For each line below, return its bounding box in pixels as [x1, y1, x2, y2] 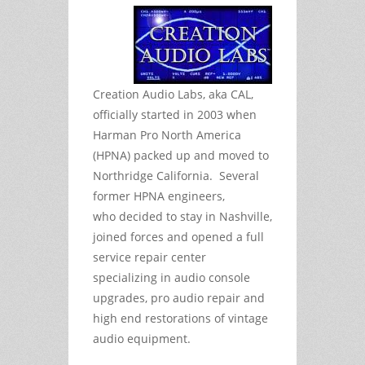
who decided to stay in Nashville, [93, 208, 272, 224]
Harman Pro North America [93, 126, 241, 143]
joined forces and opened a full [93, 228, 264, 244]
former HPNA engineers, [93, 187, 225, 204]
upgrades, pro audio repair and [93, 289, 265, 306]
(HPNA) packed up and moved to [93, 147, 269, 163]
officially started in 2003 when [93, 106, 257, 122]
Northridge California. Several [93, 167, 259, 183]
